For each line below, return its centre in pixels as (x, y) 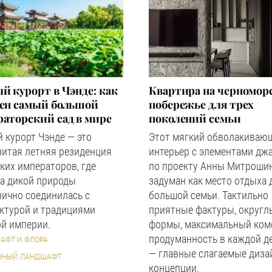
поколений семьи (195, 118)
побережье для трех (202, 104)
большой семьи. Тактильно (209, 195)
